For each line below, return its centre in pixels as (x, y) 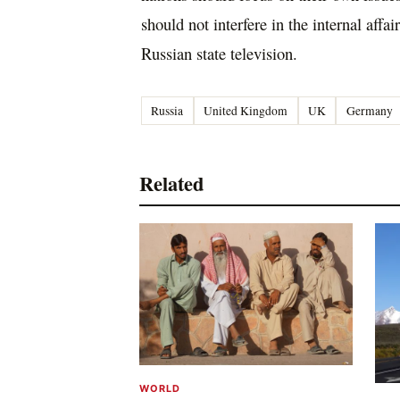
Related (171, 184)
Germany (369, 110)
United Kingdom (246, 110)
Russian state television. (219, 53)
